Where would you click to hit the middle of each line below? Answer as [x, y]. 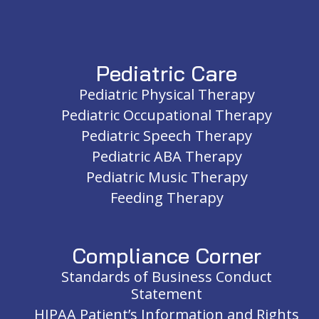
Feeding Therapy [167, 198]
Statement [167, 294]
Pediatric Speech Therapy [167, 136]
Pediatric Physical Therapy [167, 95]
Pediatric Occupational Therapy [167, 115]
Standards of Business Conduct [167, 277]
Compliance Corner [167, 256]
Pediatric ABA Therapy [167, 157]
